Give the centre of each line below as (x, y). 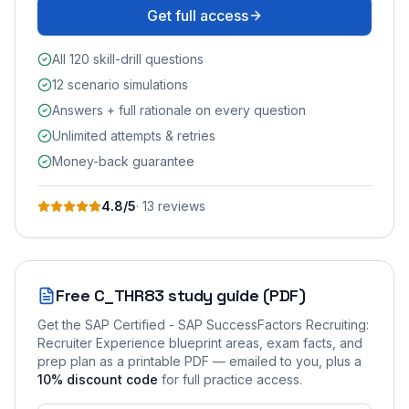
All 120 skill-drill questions (128, 58)
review (177, 205)
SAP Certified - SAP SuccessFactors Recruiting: (227, 324)
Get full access (197, 15)
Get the (61, 324)
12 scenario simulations (120, 84)
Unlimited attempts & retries (134, 135)
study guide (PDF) (235, 295)
